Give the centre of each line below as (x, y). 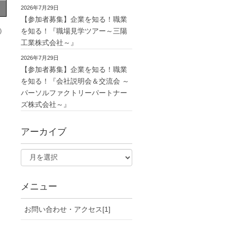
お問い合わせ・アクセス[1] (67, 209)
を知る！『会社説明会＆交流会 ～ (75, 81)
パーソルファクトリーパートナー (74, 92)
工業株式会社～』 (49, 42)
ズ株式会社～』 (46, 104)
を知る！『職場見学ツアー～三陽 (74, 31)
